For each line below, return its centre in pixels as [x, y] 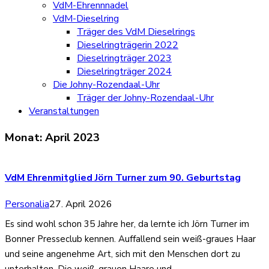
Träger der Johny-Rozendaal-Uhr [145, 98]
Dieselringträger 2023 [124, 58]
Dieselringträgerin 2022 [128, 45]
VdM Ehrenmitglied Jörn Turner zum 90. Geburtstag [123, 178]
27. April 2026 [81, 204]
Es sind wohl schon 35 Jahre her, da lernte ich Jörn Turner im [127, 224]
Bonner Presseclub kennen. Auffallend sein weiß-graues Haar [130, 239]
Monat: [25, 138]
